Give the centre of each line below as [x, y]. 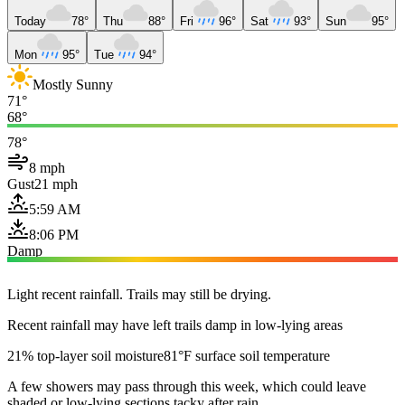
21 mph [56, 184]
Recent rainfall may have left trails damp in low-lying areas [175, 325]
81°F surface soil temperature [247, 355]
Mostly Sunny [73, 84]
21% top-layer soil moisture [85, 355]
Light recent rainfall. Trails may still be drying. [139, 294]
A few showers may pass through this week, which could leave [187, 386]
